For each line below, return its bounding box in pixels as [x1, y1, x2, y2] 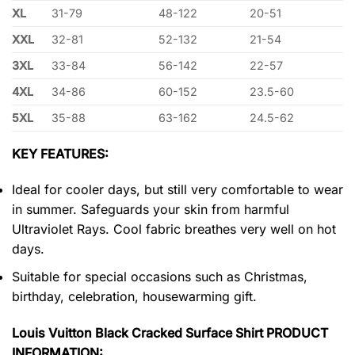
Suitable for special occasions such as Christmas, [12, 269, 307, 284]
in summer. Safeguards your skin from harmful [12, 201, 289, 218]
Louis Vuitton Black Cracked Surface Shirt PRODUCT [12, 324, 328, 341]
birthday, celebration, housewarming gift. [12, 288, 257, 304]
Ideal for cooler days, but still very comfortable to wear [12, 181, 343, 198]
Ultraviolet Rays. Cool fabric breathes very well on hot [12, 221, 336, 238]
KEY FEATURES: [12, 145, 109, 162]
